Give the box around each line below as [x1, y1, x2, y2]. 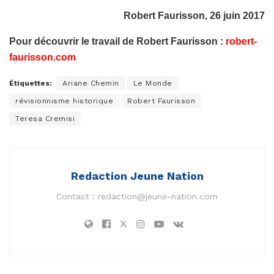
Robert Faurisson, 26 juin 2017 [124, 10, 265, 21]
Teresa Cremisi [15, 114, 75, 123]
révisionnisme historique [15, 96, 113, 105]
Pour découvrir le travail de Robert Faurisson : [9, 35, 226, 46]
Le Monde [133, 78, 172, 87]
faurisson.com [9, 51, 76, 62]
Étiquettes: [9, 78, 52, 87]
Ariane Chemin [62, 78, 119, 87]
